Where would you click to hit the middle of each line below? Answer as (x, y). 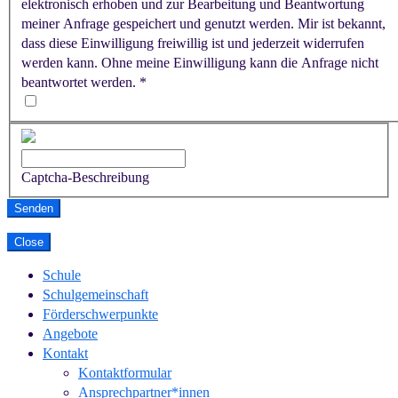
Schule (62, 275)
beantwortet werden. (79, 82)
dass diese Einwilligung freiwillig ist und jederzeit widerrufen (193, 43)
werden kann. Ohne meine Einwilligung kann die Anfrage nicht (200, 62)
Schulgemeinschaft (96, 295)
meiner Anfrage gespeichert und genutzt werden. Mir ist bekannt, (203, 23)
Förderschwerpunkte (100, 314)
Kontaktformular (125, 373)
